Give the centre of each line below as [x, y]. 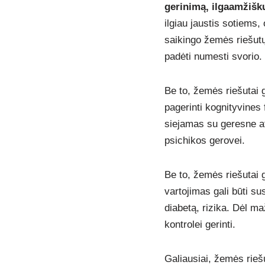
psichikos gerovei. [204, 141]
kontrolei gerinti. [200, 225]
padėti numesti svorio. [213, 57]
